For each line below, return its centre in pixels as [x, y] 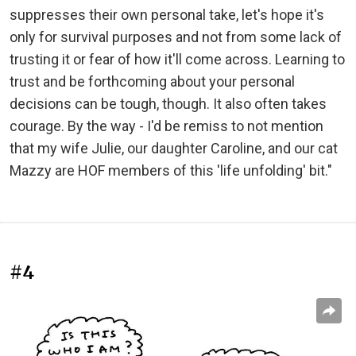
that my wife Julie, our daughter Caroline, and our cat [174, 148]
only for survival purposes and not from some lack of [176, 37]
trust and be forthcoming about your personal [152, 81]
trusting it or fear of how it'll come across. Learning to [177, 59]
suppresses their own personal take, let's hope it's [167, 14]
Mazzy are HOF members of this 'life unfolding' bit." [171, 170]
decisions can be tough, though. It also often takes [168, 103]
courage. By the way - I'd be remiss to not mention [166, 126]
